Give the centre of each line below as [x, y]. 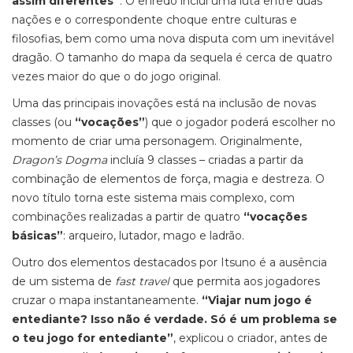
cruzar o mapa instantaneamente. [107, 300]
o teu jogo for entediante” [93, 338]
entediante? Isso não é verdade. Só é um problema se [175, 319]
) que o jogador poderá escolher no [240, 122]
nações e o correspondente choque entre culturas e [154, 20]
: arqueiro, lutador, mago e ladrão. [155, 236]
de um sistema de [63, 281]
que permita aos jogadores [245, 281]
